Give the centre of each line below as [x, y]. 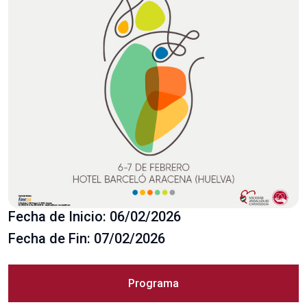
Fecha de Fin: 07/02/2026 [87, 238]
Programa [153, 283]
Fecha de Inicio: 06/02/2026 [95, 216]
